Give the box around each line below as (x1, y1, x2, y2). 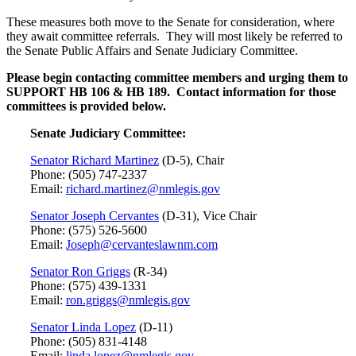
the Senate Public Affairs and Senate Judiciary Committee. (6, 43, 298, 57)
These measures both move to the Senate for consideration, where (6, 14, 335, 29)
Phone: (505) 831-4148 (30, 334, 147, 348)
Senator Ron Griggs (30, 264, 130, 278)
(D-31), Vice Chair (159, 208, 257, 222)
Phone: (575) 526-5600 (30, 222, 147, 237)
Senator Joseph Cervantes (30, 208, 159, 222)
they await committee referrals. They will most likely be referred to (6, 29, 342, 43)
